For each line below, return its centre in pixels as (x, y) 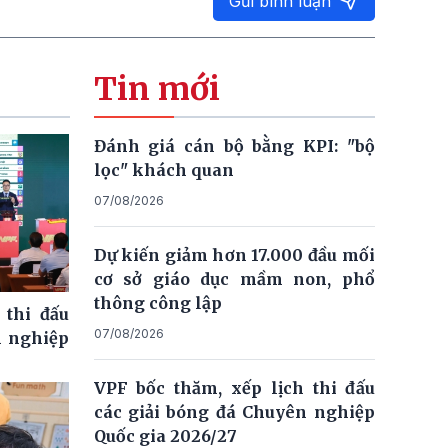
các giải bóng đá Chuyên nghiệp (234, 411)
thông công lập (157, 302)
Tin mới (156, 88)
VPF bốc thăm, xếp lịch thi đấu (234, 387)
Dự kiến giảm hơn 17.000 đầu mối (234, 254)
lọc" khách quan (163, 169)
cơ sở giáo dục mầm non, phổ (234, 278)
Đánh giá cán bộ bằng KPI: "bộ (234, 145)
